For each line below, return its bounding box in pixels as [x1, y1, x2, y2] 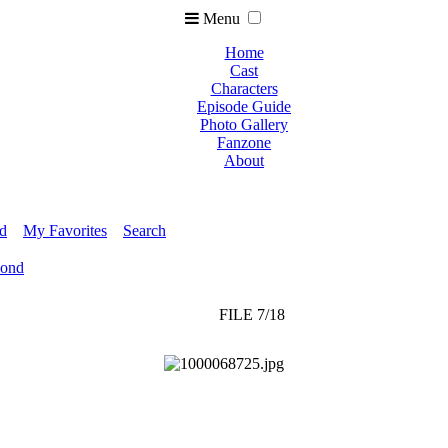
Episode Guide [197, 98, 291, 115]
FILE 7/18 [218, 306, 285, 323]
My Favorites [23, 222, 107, 239]
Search [123, 222, 166, 239]
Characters [210, 80, 278, 97]
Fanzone [217, 134, 271, 151]
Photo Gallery [200, 116, 288, 133]
